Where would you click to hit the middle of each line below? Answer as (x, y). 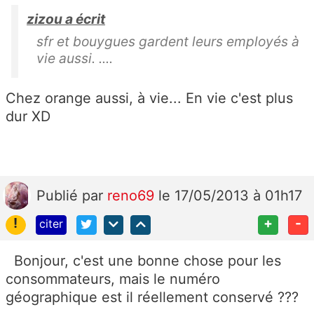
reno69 (133, 195)
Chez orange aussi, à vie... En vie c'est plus (149, 98)
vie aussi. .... (75, 58)
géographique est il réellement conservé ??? (152, 298)
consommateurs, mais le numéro (113, 279)
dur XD (28, 116)
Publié (59, 195)
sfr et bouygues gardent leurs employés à (168, 41)
